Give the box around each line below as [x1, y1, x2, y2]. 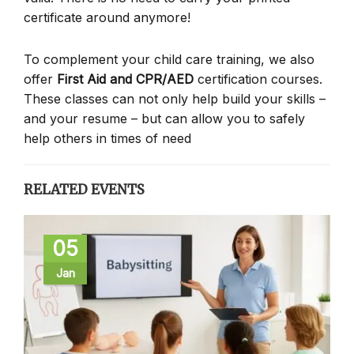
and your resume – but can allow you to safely [24, 110, 305, 126]
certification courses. [194, 70, 322, 87]
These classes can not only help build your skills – [24, 90, 326, 107]
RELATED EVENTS [24, 180, 145, 198]
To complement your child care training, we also [24, 51, 314, 67]
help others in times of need [24, 130, 191, 146]
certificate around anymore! [24, 9, 190, 25]
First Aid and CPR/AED [57, 70, 194, 87]
